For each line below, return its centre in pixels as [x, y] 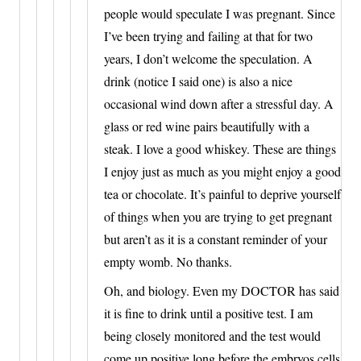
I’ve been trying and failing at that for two [208, 35]
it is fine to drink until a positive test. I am [208, 313]
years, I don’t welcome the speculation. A [208, 58]
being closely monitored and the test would [212, 335]
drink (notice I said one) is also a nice [198, 81]
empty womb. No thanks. [168, 261]
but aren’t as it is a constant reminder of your [216, 239]
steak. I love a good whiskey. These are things [220, 148]
